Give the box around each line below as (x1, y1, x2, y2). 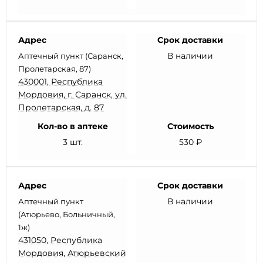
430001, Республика (18, 76, 103, 87)
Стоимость (167, 121, 214, 131)
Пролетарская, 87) (18, 64, 91, 73)
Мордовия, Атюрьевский (18, 248, 126, 258)
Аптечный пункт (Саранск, (18, 51, 123, 60)
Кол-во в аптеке (37, 121, 108, 131)
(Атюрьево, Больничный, (18, 210, 115, 219)
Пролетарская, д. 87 (18, 102, 104, 113)
